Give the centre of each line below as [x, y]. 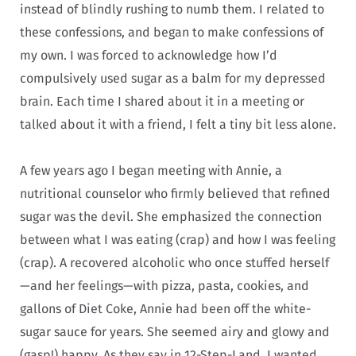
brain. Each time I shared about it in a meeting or [162, 101]
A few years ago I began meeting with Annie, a [151, 171]
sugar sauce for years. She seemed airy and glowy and [175, 332]
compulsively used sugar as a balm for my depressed [173, 78]
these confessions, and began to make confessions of [172, 32]
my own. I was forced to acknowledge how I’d [149, 55]
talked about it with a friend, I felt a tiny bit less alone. [178, 124]
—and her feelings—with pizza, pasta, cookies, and [164, 286]
